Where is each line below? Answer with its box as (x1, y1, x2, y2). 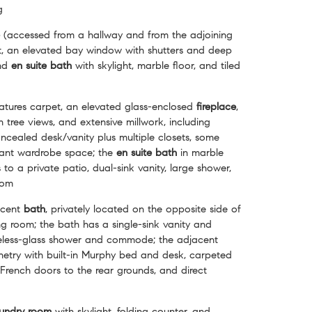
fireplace (196, 100, 236, 113)
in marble (177, 146, 224, 159)
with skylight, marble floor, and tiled (72, 58, 240, 72)
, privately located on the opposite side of (45, 202, 241, 215)
